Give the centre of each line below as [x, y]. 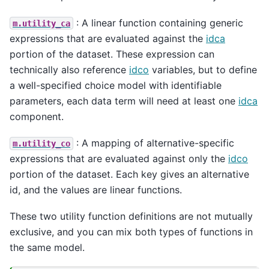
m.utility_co [41, 143]
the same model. [47, 248]
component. [37, 116]
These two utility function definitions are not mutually [131, 216]
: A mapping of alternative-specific [154, 143]
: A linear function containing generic [158, 23]
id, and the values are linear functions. [96, 189]
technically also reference [69, 69]
